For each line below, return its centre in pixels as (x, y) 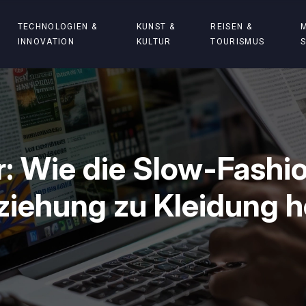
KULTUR (154, 42)
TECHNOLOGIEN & (57, 27)
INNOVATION (46, 42)
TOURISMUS (238, 42)
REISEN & (231, 27)
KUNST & (155, 27)
